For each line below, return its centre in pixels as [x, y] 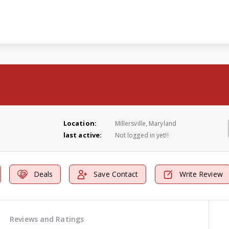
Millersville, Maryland [145, 123]
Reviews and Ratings [47, 219]
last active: [83, 135]
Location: [80, 123]
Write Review [201, 174]
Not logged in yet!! [142, 135]
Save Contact [116, 174]
